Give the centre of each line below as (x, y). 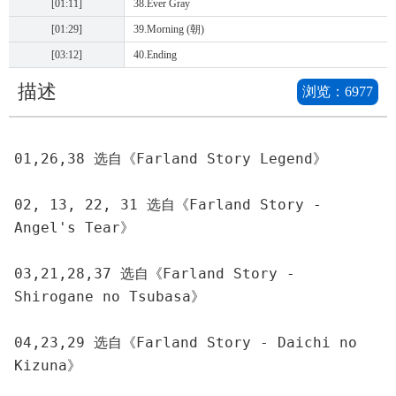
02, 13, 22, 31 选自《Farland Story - (168, 205)
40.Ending (155, 55)
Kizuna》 (48, 366)
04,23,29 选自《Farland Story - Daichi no (186, 343)
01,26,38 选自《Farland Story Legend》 (171, 159)
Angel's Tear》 (74, 228)
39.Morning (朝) (169, 29)
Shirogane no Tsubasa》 (110, 297)
